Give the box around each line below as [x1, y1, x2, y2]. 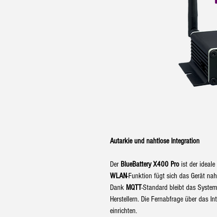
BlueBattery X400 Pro [121, 160, 181, 169]
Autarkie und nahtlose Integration [110, 137, 200, 146]
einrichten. [110, 206, 137, 216]
